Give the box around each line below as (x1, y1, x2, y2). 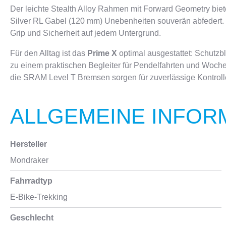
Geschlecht (10, 213, 53, 222)
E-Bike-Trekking (10, 193, 68, 201)
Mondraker (10, 156, 48, 164)
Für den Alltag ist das (10, 49, 87, 58)
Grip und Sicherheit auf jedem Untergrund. (10, 29, 161, 37)
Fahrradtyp (10, 177, 52, 185)
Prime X (87, 49, 117, 58)
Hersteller (10, 140, 47, 148)
